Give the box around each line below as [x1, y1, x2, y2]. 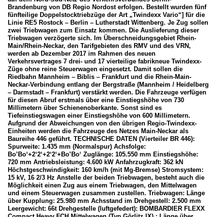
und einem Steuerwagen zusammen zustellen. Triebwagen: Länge [8, 189, 205, 197]
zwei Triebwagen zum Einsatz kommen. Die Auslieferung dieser [8, 26, 199, 34]
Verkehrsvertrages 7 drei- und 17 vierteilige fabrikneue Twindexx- [8, 57, 201, 65]
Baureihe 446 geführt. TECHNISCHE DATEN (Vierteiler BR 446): [8, 135, 195, 142]
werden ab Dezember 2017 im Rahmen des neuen [8, 49, 155, 57]
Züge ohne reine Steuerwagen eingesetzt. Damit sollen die [8, 65, 183, 73]
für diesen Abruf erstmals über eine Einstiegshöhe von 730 [8, 96, 184, 104]
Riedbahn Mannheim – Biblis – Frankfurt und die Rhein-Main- [8, 73, 191, 80]
